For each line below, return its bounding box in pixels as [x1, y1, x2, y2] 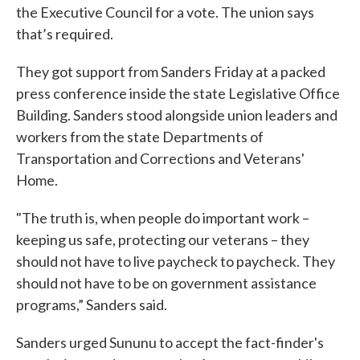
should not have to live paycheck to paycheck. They [16, 252, 335, 270]
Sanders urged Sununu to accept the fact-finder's [16, 333, 324, 351]
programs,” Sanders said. [16, 296, 167, 313]
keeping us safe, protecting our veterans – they [16, 231, 309, 248]
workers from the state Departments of [16, 128, 264, 145]
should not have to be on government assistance [16, 274, 317, 292]
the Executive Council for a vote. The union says [16, 3, 314, 21]
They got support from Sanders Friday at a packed [16, 63, 325, 80]
